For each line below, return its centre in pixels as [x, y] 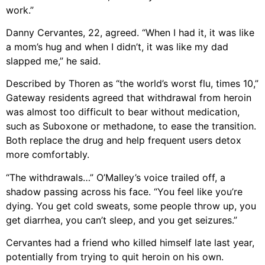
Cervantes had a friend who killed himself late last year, [130, 243]
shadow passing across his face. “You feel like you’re [124, 191]
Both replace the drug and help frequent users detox [124, 140]
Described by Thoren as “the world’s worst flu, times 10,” [132, 84]
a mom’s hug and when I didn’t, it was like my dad [117, 47]
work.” [20, 10]
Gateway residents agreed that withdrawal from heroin [129, 98]
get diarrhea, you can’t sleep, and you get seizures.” [122, 220]
